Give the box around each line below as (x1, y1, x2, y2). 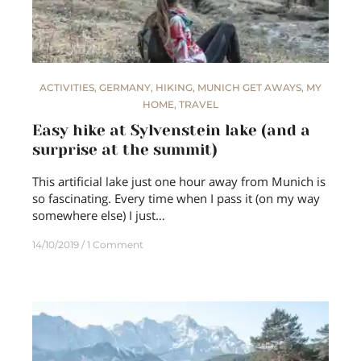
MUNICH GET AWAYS (197, 81, 301, 94)
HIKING (156, 81, 193, 94)
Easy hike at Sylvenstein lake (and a (32, 122, 310, 140)
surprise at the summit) (32, 141, 218, 160)
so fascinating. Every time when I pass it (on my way (32, 190, 320, 207)
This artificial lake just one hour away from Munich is (32, 173, 326, 190)
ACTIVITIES (39, 81, 94, 94)
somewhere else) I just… (32, 207, 165, 224)
